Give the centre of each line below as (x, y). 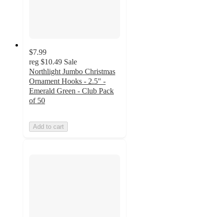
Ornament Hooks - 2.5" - (67, 81)
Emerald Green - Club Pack (71, 91)
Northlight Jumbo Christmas (72, 72)
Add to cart (48, 127)
